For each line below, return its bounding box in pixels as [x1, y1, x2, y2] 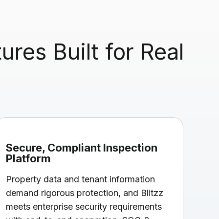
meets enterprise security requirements [6, 201, 162, 212]
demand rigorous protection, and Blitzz [6, 187, 164, 198]
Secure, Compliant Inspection [6, 141, 158, 154]
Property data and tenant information [6, 174, 155, 184]
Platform [6, 152, 51, 165]
